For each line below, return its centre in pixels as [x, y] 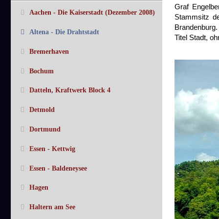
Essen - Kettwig [52, 149]
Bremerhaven [49, 51]
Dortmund [45, 130]
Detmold [42, 110]
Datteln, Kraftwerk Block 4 [70, 90]
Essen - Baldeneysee [58, 168]
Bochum [42, 71]
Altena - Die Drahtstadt [64, 32]
